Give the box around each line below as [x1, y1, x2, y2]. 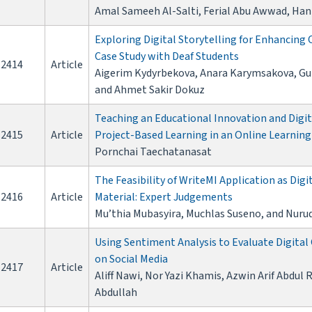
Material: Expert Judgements [95, 189, 233, 205]
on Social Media [95, 251, 168, 267]
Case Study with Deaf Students [95, 49, 239, 65]
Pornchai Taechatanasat [95, 144, 212, 160]
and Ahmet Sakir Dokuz [95, 82, 205, 98]
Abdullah [95, 285, 137, 301]
